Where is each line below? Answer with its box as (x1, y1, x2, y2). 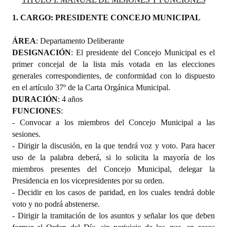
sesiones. (12, 129, 41, 138)
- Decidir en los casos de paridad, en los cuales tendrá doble (12, 187, 215, 197)
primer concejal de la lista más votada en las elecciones (12, 59, 215, 68)
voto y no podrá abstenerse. (12, 199, 100, 208)
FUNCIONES (12, 106, 61, 115)
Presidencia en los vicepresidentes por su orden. (12, 176, 164, 185)
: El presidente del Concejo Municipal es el (71, 48, 215, 57)
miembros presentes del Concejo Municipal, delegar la (12, 164, 215, 173)
